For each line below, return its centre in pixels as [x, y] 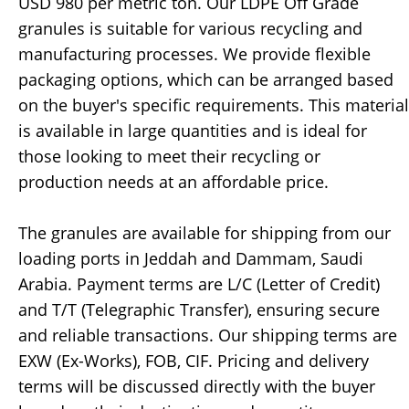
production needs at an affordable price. [173, 182]
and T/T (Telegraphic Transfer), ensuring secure [199, 310]
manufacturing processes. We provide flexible [194, 54]
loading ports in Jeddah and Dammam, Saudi [191, 259]
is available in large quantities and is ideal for [193, 131]
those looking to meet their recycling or [169, 157]
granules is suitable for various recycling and [190, 29]
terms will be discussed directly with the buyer [197, 387]
